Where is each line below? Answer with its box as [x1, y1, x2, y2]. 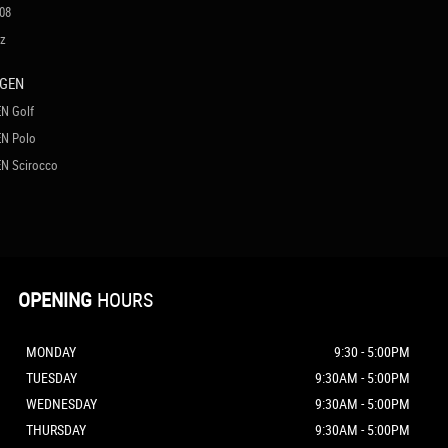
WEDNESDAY [26, 394, 97, 413]
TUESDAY [26, 368, 77, 387]
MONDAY [26, 342, 76, 361]
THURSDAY [26, 420, 86, 439]
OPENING [18, 286, 92, 313]
